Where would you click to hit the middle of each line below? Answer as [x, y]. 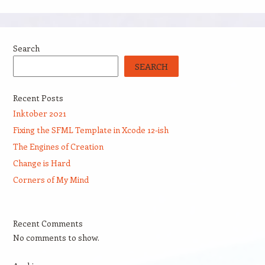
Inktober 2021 [39, 113]
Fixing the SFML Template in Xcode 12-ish [91, 130]
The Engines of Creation [58, 146]
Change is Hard [41, 163]
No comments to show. [56, 237]
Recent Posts [38, 98]
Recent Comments [48, 223]
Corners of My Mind [51, 180]
